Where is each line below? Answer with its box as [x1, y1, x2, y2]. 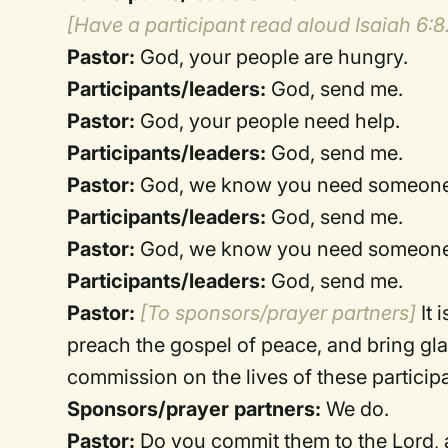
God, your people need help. [135, 109, 401, 133]
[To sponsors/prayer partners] [140, 301, 417, 325]
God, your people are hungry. [135, 45, 409, 69]
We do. [321, 397, 390, 421]
